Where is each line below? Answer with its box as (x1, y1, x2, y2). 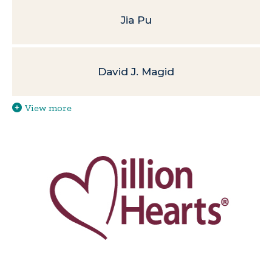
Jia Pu (120, 14, 152, 26)
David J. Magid (98, 66, 174, 78)
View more (25, 102, 72, 114)
